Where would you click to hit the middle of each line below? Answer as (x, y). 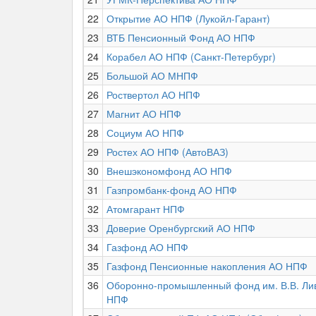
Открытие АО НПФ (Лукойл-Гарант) (188, 18)
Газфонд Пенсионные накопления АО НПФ (207, 266)
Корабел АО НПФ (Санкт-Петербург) (191, 56)
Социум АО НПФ (145, 133)
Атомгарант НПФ (146, 209)
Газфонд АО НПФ (147, 247)
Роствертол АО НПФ (153, 95)
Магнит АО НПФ (144, 114)
